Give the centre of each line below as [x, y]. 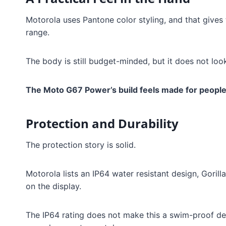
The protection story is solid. [81, 145]
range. [38, 33]
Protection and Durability [102, 124]
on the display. [53, 186]
